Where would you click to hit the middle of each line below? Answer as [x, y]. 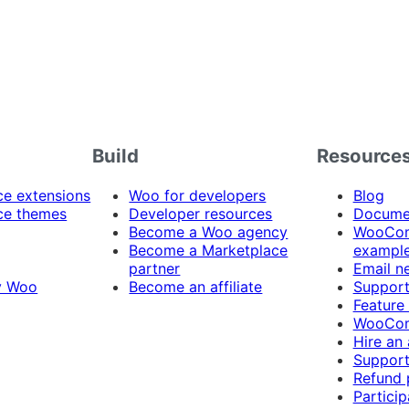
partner [155, 268]
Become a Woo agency [209, 231]
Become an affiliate [196, 286]
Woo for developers [198, 195]
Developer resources [201, 213]
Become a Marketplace [209, 250]
